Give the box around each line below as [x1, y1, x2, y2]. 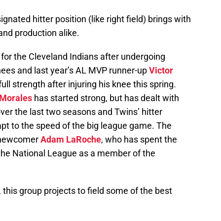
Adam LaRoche [40, 134, 101, 145]
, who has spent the [101, 134, 177, 145]
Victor [149, 65, 173, 76]
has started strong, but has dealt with [32, 93, 179, 104]
